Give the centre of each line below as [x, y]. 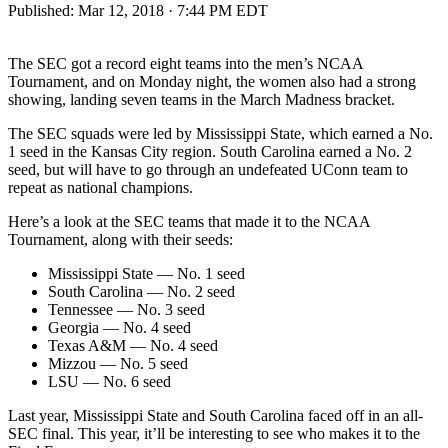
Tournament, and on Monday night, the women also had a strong [212, 81]
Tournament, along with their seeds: [120, 239]
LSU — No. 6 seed [109, 381]
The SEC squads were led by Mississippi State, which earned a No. [220, 133]
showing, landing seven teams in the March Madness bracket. [201, 99]
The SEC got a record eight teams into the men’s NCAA [185, 63]
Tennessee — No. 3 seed [126, 309]
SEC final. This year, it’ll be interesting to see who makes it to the [214, 433]
